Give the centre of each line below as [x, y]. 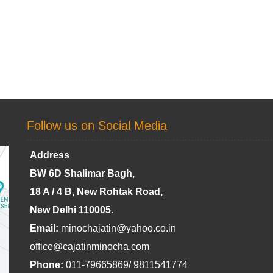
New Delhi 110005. [72, 210]
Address [50, 155]
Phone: [47, 265]
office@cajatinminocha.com [90, 246]
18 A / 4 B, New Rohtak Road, [96, 192]
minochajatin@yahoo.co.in [119, 228]
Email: [44, 228]
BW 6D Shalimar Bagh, [82, 173]
